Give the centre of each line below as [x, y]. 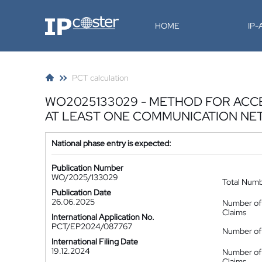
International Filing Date [95, 242]
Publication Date [81, 192]
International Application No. [103, 217]
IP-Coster [62, 20]
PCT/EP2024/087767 [92, 226]
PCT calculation [100, 78]
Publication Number [87, 168]
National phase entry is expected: [111, 143]
